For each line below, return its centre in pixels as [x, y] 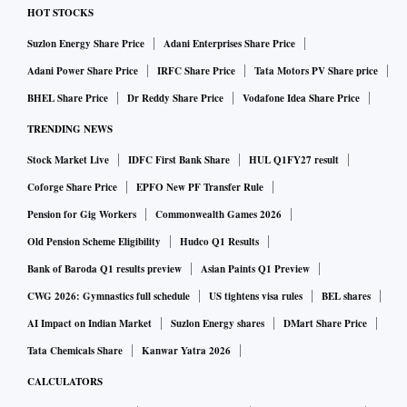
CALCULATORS [65, 382]
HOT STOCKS [60, 13]
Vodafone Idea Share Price [301, 99]
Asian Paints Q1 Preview [255, 269]
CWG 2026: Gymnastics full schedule [109, 297]
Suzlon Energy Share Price [86, 44]
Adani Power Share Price [83, 71]
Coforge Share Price [72, 188]
